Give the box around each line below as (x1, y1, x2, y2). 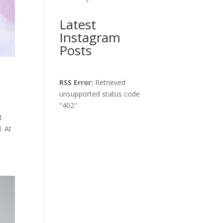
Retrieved (93, 78, 126, 87)
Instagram (59, 28, 121, 46)
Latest (59, 15, 97, 33)
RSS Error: (59, 78, 94, 87)
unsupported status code (59, 89, 140, 99)
